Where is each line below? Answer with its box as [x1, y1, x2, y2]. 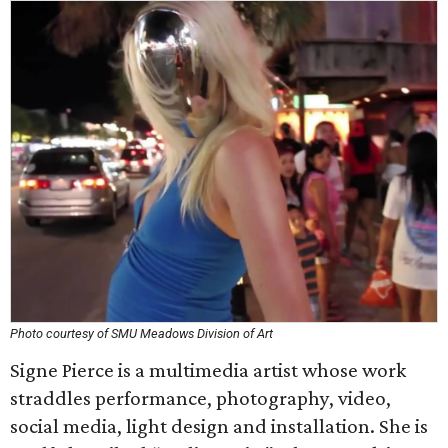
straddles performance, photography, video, [10, 386, 391, 410]
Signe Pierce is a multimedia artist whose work [10, 358, 406, 382]
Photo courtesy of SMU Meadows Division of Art [10, 326, 273, 341]
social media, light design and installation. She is [10, 414, 428, 438]
